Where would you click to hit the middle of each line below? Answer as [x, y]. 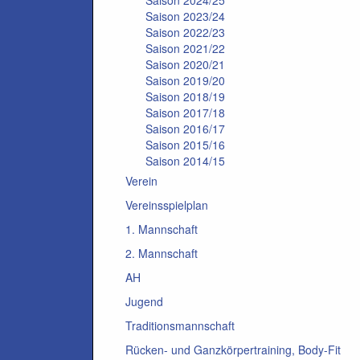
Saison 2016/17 [185, 129]
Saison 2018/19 [185, 96]
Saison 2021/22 [185, 48]
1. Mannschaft [162, 229]
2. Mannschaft [162, 253]
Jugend [144, 301]
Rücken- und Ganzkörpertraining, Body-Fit [233, 350]
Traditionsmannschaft [180, 325]
